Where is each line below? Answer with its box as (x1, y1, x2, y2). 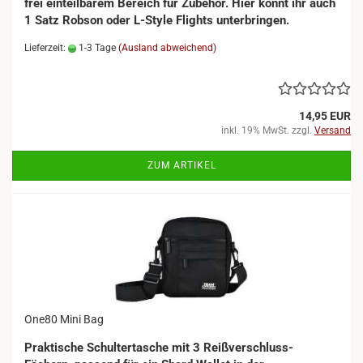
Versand (314, 125, 351, 136)
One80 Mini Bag (24, 313, 104, 326)
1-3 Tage (76, 42, 116, 53)
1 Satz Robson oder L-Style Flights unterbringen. (24, 13, 289, 28)
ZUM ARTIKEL (147, 160, 216, 171)
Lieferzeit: (24, 42, 68, 53)
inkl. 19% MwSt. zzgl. (221, 125, 314, 136)
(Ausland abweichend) (118, 42, 216, 53)
